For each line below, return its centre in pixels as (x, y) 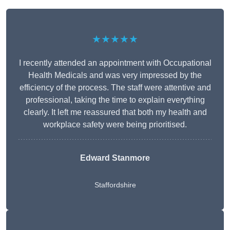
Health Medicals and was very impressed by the (115, 75)
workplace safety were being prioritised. (115, 125)
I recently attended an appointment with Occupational (115, 63)
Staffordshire (115, 185)
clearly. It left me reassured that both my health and (115, 112)
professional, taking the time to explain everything (115, 100)
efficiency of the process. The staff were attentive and (115, 88)
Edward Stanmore (115, 158)
